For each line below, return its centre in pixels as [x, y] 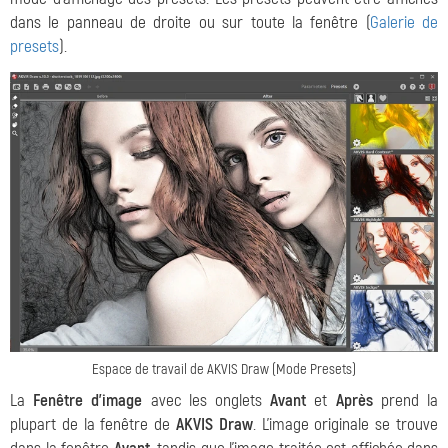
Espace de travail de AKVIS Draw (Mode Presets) [224, 370]
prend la [405, 401]
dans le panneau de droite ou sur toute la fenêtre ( [190, 23]
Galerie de [404, 23]
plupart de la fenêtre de [93, 425]
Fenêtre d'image [88, 401]
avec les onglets [206, 401]
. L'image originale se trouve [345, 425]
